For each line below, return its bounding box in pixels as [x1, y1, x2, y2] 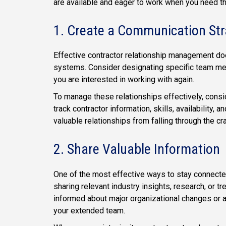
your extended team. [53, 205, 125, 215]
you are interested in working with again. [53, 75, 196, 85]
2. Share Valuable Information [53, 141, 220, 158]
